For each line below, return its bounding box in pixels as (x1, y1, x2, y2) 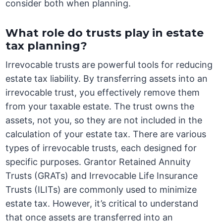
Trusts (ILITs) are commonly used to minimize (5, 184, 197, 195)
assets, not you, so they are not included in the (5, 115, 203, 126)
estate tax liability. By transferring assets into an (5, 73, 208, 84)
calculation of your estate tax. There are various (5, 129, 207, 140)
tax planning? (5, 39, 88, 53)
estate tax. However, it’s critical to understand (5, 198, 199, 209)
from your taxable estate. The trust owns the (5, 101, 195, 112)
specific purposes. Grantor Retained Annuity (5, 157, 191, 167)
